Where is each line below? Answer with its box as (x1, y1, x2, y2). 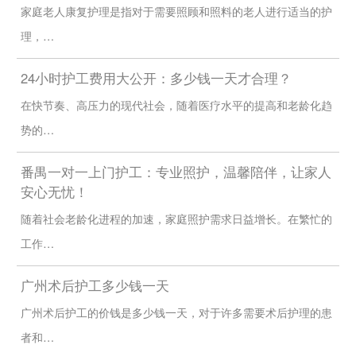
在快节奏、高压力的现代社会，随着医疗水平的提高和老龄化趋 (20, 97, 332, 114)
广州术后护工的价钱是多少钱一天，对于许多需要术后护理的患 (20, 304, 332, 320)
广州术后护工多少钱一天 (20, 275, 169, 295)
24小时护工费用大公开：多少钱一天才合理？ (20, 68, 292, 88)
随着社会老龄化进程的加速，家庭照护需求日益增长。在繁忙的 (20, 210, 332, 226)
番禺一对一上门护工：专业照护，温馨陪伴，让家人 (20, 162, 331, 182)
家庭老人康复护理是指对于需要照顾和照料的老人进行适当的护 (20, 3, 332, 20)
